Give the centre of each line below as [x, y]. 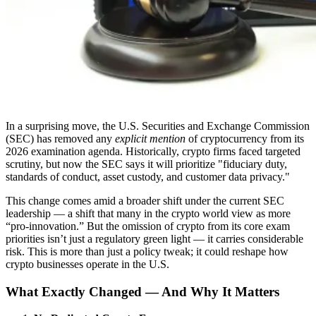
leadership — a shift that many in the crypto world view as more [148, 213]
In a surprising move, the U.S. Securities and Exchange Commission [158, 126]
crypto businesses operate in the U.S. [87, 264]
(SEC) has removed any [60, 138]
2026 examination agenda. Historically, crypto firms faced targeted [153, 151]
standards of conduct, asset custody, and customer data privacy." [148, 176]
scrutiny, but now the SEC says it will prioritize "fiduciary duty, [146, 164]
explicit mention [150, 138]
